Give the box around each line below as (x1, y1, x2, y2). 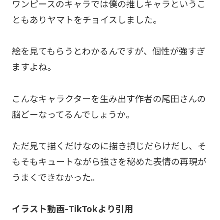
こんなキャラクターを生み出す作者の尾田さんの (12, 91, 206, 105)
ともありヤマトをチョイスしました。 (12, 12, 162, 26)
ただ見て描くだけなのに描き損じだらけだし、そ (12, 138, 206, 152)
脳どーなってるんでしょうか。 (12, 107, 135, 120)
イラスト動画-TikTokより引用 (12, 202, 133, 215)
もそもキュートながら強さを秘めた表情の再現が (12, 154, 206, 167)
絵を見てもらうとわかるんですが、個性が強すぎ (12, 44, 205, 57)
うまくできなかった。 (12, 170, 100, 183)
